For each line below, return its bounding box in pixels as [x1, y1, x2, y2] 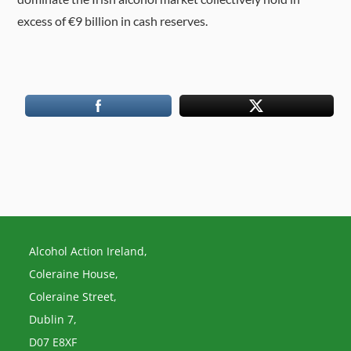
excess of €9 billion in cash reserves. [17, 13, 208, 28]
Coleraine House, [29, 266, 119, 281]
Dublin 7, [29, 312, 78, 327]
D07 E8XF [29, 335, 78, 349]
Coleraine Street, [29, 289, 118, 304]
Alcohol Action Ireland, [29, 244, 148, 259]
